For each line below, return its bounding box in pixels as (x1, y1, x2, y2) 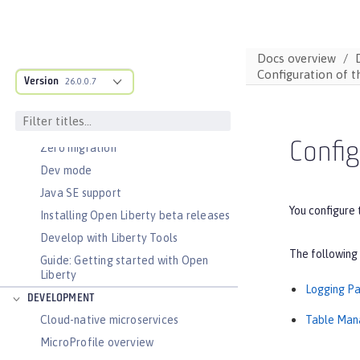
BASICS (27, 121, 61, 133)
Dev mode (40, 164, 92, 177)
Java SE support (40, 186, 121, 199)
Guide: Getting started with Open (40, 254, 209, 267)
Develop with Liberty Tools (40, 231, 178, 244)
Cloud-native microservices (40, 313, 179, 326)
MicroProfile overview (40, 336, 154, 349)
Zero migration (40, 141, 117, 154)
